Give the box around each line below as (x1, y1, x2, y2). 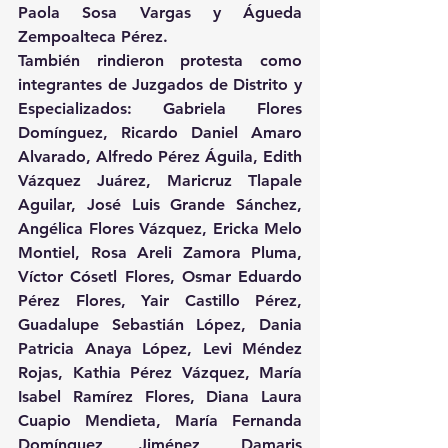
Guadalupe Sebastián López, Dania (18, 314, 302, 334)
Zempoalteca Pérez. (18, 26, 168, 46)
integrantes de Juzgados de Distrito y (18, 74, 302, 94)
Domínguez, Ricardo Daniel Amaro (18, 122, 302, 142)
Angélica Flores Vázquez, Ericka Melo (18, 218, 302, 238)
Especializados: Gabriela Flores (18, 98, 302, 118)
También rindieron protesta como (18, 50, 302, 70)
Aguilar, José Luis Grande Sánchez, (18, 194, 302, 214)
